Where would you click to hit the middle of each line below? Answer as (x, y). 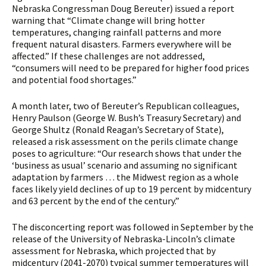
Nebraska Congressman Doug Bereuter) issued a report (123, 8)
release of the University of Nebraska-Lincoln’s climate (123, 239)
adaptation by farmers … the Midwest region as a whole (125, 177)
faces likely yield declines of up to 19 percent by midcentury (132, 189)
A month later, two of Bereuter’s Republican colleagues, (126, 106)
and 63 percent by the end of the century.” (96, 201)
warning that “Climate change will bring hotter (108, 20)
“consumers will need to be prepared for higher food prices (131, 68)
